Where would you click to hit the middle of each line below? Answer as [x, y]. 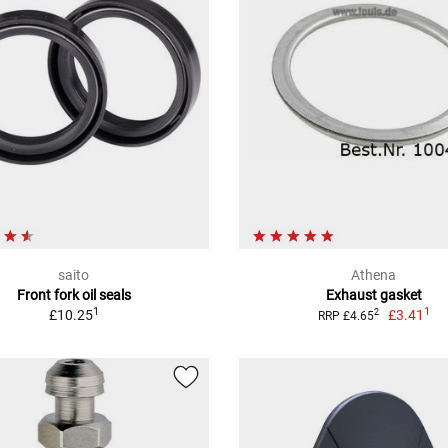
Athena [374, 274]
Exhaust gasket [373, 294]
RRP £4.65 [345, 315]
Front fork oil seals [73, 294]
